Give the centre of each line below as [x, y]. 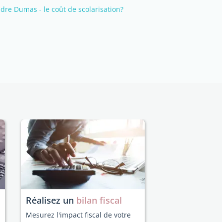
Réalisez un [51, 200]
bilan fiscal [99, 200]
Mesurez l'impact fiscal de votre [78, 215]
